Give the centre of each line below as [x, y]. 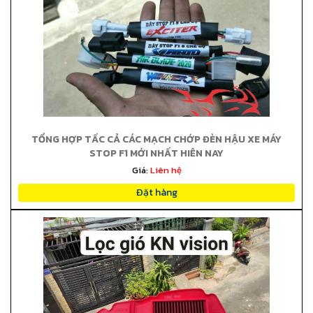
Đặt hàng [156, 192]
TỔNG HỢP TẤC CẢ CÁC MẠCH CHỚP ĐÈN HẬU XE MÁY [156, 139]
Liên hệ [166, 170]
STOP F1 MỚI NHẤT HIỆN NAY [156, 153]
